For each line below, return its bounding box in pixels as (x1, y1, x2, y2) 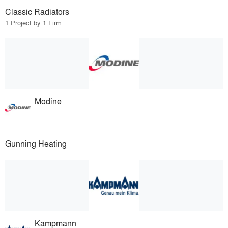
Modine (35, 95, 62, 107)
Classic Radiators (5, 6, 69, 18)
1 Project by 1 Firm (5, 18, 62, 28)
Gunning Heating (5, 137, 67, 150)
